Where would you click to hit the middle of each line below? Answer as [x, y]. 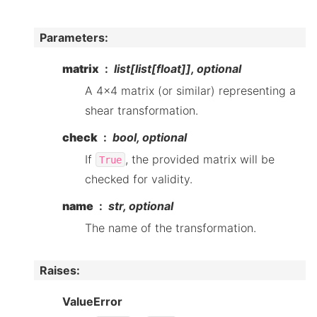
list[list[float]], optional [178, 68]
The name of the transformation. [171, 227]
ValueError [92, 301]
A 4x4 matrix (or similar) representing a [190, 90]
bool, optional [150, 137]
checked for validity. [139, 179]
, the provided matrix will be [200, 159]
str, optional [141, 206]
